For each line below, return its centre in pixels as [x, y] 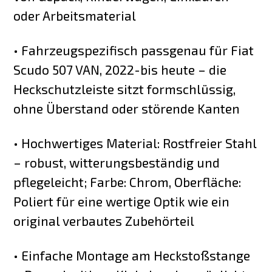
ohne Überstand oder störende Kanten [127, 109]
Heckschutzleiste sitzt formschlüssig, [125, 89]
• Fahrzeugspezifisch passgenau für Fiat [134, 50]
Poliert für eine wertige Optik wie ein [122, 202]
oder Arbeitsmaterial [75, 16]
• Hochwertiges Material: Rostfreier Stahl [135, 143]
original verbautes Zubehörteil [104, 221]
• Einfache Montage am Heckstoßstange [132, 256]
